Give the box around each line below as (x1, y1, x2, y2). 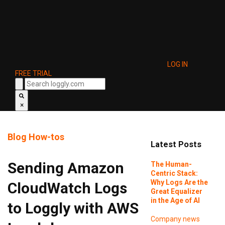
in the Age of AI (150, 196, 200, 204)
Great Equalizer (150, 187, 202, 195)
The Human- (150, 160, 192, 168)
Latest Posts (150, 140, 201, 150)
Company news (150, 214, 200, 223)
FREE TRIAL (15, 69, 52, 77)
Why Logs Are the (150, 178, 208, 186)
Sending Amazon (8, 159, 124, 177)
